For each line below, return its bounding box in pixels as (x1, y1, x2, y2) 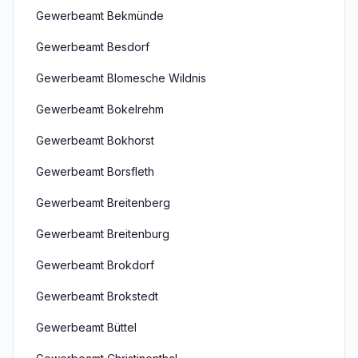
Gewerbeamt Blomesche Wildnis (36, 71, 206, 85)
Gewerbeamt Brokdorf (36, 258, 154, 272)
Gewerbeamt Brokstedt (36, 289, 158, 303)
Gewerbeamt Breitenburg (36, 227, 169, 241)
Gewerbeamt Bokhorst (36, 133, 154, 147)
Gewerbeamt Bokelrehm (36, 102, 164, 116)
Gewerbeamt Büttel (36, 320, 137, 334)
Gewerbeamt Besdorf (36, 40, 149, 54)
